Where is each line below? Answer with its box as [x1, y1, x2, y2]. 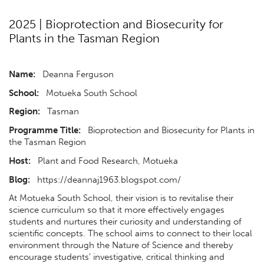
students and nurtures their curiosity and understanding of [9, 216, 242, 227]
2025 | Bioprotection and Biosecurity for [9, 18, 223, 32]
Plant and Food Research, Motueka [31, 155, 204, 166]
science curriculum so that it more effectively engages [9, 204, 225, 216]
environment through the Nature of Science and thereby [9, 240, 233, 251]
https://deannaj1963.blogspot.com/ [30, 174, 181, 185]
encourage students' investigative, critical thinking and [9, 252, 225, 263]
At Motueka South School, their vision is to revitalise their [9, 193, 233, 204]
